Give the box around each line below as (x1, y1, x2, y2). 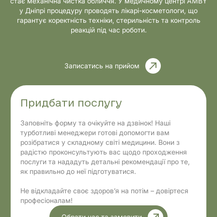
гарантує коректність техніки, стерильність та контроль (16, 16, 201, 24)
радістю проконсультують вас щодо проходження (20, 148, 187, 156)
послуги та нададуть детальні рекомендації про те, (20, 157, 190, 166)
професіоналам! (20, 196, 73, 204)
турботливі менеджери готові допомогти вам (20, 128, 170, 137)
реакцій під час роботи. (70, 26, 147, 34)
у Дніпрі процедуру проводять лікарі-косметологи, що (19, 6, 198, 15)
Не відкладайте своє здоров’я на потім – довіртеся (20, 186, 189, 195)
